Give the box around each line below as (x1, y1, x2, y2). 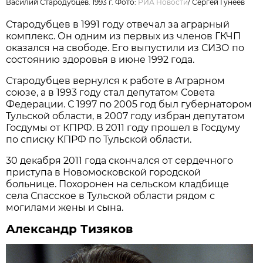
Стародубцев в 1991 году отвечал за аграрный (6, 18, 230, 30)
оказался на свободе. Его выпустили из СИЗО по (6, 42, 245, 53)
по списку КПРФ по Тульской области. (6, 133, 192, 145)
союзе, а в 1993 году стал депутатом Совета (6, 86, 215, 98)
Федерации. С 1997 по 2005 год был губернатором (6, 98, 252, 110)
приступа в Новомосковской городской (6, 166, 201, 178)
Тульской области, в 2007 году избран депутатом (6, 110, 245, 122)
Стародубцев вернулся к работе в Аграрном (6, 75, 225, 86)
